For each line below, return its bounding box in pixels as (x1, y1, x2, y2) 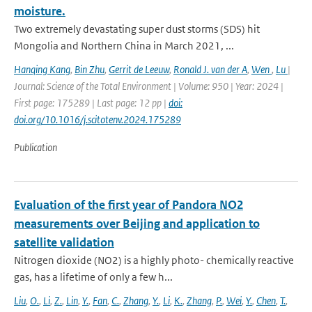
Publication (14, 141, 57, 154)
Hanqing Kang (14, 63, 70, 76)
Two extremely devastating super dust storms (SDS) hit (14, 22, 260, 36)
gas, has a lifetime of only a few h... (14, 270, 173, 283)
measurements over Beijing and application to (14, 216, 260, 231)
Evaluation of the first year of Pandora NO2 (14, 197, 243, 212)
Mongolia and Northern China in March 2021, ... (14, 39, 234, 52)
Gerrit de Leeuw (109, 63, 169, 76)
